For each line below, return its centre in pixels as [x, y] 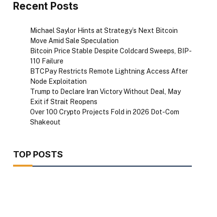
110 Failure [46, 61]
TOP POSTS [38, 155]
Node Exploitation [58, 82]
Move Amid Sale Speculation [74, 41]
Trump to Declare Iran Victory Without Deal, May [105, 92]
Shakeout [45, 122]
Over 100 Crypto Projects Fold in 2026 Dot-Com [104, 112]
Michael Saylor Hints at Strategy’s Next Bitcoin [104, 31]
